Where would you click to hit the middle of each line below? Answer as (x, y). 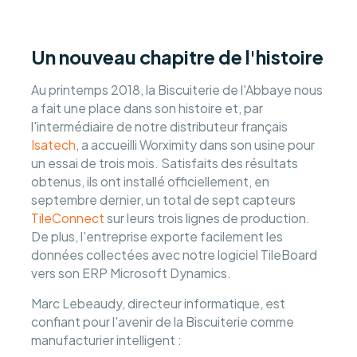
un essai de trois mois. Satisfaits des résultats (165, 163)
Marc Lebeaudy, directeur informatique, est (159, 304)
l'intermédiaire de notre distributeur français (160, 126)
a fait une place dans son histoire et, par (147, 108)
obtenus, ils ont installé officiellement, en (151, 181)
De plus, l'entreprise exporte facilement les (157, 236)
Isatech (54, 144)
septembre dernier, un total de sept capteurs (164, 199)
